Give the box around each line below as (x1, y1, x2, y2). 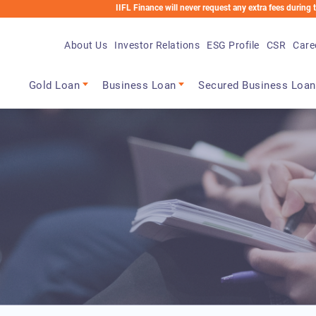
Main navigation (24, 62, 145, 83)
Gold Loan (28, 79, 80, 92)
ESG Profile (207, 39, 260, 51)
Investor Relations (114, 39, 200, 51)
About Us (64, 39, 108, 51)
